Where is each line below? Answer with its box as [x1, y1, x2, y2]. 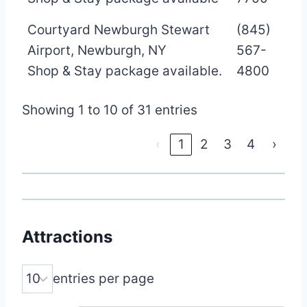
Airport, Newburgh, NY [27, 42, 167, 58]
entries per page [53, 270, 154, 286]
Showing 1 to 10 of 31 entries [22, 101, 197, 118]
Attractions [22, 227, 112, 247]
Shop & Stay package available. [27, 62, 222, 79]
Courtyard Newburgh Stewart [27, 21, 210, 38]
